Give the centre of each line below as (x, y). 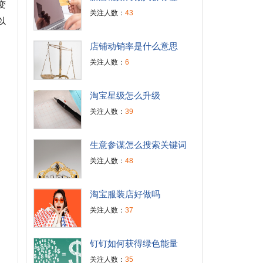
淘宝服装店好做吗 (125, 194)
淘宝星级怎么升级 (125, 95)
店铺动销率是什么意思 (134, 46)
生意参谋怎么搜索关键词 (138, 145)
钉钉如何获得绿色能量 (134, 243)
